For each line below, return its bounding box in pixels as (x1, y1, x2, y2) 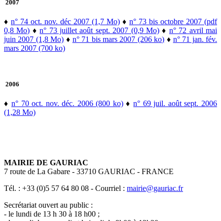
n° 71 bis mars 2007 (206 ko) (72, 35, 165, 44)
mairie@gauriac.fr (127, 184, 183, 193)
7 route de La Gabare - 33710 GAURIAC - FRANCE (4, 167, 174, 176)
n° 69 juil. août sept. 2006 (133, 99, 218, 108)
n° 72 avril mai (169, 26, 218, 35)
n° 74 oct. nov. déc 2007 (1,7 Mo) (11, 17, 120, 26)
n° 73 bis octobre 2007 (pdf (129, 17, 217, 26)
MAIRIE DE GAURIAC (4, 158, 88, 167)
